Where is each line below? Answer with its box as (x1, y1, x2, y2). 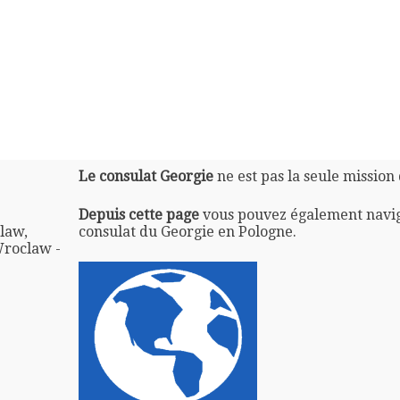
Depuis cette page (78, 205, 199, 223)
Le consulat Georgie (78, 167, 213, 185)
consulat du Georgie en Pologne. (78, 222, 296, 240)
